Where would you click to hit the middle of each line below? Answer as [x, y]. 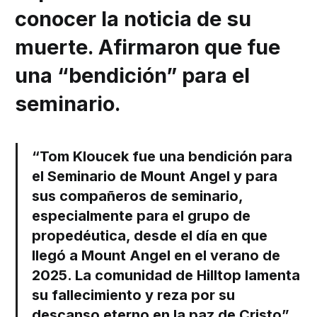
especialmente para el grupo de [142, 216]
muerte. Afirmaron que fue [148, 47]
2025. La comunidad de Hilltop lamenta [166, 276]
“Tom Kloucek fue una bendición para [162, 157]
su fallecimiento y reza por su [134, 295]
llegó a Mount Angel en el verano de [156, 256]
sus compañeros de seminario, [138, 196]
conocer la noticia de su [133, 19]
